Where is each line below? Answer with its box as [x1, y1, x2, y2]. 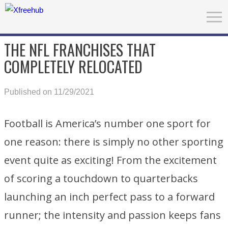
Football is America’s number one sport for [4, 117, 211, 130]
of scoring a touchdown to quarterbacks [4, 172, 198, 185]
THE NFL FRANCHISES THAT [4, 38, 156, 61]
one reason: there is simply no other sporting [4, 135, 223, 149]
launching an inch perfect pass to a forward [4, 190, 215, 204]
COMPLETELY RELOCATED [4, 55, 142, 78]
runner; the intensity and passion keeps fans [4, 208, 221, 222]
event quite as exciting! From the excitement [4, 153, 217, 167]
